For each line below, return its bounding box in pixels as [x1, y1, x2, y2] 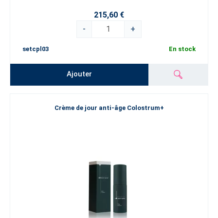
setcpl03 [22, 45, 49, 53]
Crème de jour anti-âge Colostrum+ [54, 104, 164, 112]
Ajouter [67, 70, 92, 79]
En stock [169, 45, 196, 53]
